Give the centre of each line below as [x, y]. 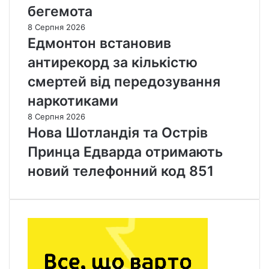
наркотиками [73, 101]
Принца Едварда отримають [125, 152]
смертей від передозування [124, 82]
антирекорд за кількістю [113, 63]
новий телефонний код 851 [121, 171]
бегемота [60, 12]
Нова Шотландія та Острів [118, 133]
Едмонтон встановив [99, 44]
